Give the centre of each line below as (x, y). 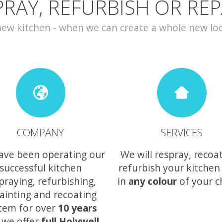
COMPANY (40, 133)
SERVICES (182, 133)
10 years (77, 208)
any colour (152, 181)
